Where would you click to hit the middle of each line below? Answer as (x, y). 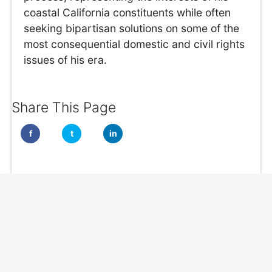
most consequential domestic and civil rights (134, 44)
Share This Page (64, 107)
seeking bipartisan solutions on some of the (132, 29)
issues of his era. (66, 60)
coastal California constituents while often (127, 13)
